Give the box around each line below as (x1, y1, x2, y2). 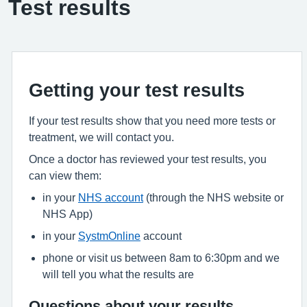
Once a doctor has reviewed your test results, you (29, 153, 267, 164)
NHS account (78, 191, 143, 203)
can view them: (29, 169, 101, 181)
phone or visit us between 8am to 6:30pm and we (42, 251, 280, 263)
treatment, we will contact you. (29, 131, 174, 143)
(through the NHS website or (143, 191, 284, 203)
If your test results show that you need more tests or (29, 114, 275, 126)
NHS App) (42, 208, 93, 219)
